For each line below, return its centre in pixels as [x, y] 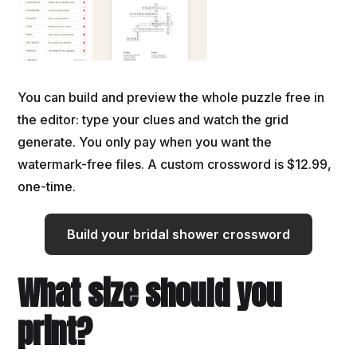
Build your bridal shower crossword [178, 234]
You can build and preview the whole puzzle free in [171, 97]
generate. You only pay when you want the [145, 141]
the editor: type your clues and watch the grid [153, 119]
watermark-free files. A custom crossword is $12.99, [175, 164]
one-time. [47, 186]
